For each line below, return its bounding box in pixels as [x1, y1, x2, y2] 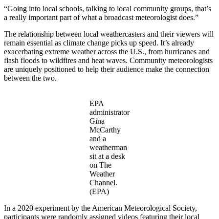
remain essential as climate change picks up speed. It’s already [4, 38, 194, 47]
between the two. [4, 73, 59, 82]
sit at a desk [89, 152, 125, 160]
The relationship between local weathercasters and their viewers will [4, 29, 214, 38]
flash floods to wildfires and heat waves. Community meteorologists [4, 56, 213, 65]
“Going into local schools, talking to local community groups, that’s [4, 4, 211, 13]
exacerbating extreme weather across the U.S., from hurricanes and [4, 47, 210, 56]
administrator [89, 108, 130, 116]
